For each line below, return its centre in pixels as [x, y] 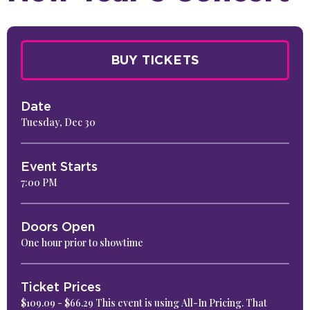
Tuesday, [43, 122]
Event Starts [59, 167]
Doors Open [58, 227]
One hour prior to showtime [82, 243]
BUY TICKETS [155, 60]
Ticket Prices [61, 287]
